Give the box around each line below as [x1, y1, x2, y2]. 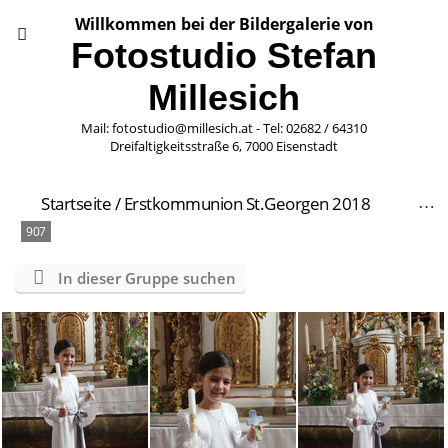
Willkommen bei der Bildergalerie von [74, 13, 374, 35]
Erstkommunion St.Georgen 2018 [123, 192, 370, 215]
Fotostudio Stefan [71, 35, 377, 76]
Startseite [41, 192, 111, 215]
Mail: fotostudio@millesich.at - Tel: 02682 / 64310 [81, 119, 367, 137]
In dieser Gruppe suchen [57, 268, 236, 288]
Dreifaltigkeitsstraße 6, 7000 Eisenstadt [110, 137, 338, 155]
